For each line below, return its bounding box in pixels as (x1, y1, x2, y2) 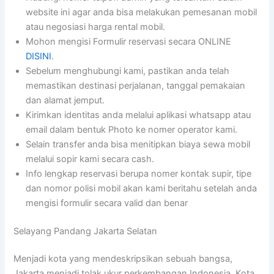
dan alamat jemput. (26, 94, 105, 106)
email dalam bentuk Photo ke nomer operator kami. (26, 124, 238, 135)
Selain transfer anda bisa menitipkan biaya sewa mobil (26, 138, 251, 150)
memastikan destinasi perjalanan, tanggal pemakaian (26, 80, 246, 91)
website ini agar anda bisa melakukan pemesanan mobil (26, 6, 257, 18)
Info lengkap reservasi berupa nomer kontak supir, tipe (26, 168, 252, 179)
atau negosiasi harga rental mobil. (26, 21, 166, 32)
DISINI (26, 50, 52, 62)
